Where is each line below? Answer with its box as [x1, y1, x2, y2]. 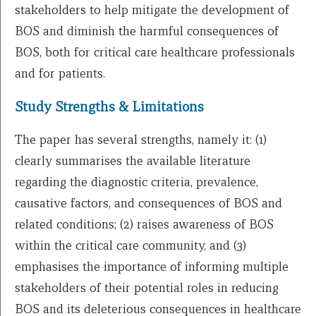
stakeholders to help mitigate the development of [15, 1, 289, 18]
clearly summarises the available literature [15, 152, 250, 169]
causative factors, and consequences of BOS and [15, 194, 282, 211]
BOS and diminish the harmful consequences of [15, 23, 279, 39]
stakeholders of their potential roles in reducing [15, 279, 279, 296]
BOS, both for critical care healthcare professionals [15, 44, 295, 61]
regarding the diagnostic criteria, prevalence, [15, 173, 258, 190]
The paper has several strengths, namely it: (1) [15, 130, 267, 147]
